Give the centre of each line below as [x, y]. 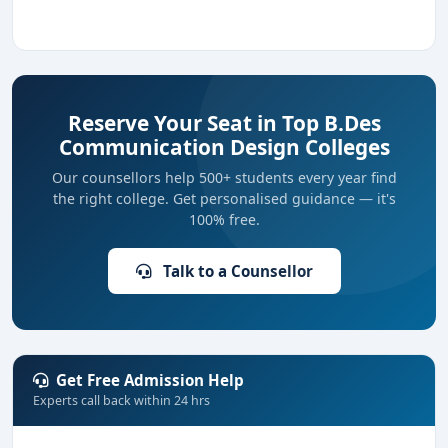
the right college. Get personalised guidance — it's [224, 198]
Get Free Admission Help [150, 380]
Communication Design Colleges [224, 147]
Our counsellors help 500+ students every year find [224, 177]
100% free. [224, 219]
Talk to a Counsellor [235, 271]
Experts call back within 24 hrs [121, 400]
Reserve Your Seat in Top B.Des [224, 123]
